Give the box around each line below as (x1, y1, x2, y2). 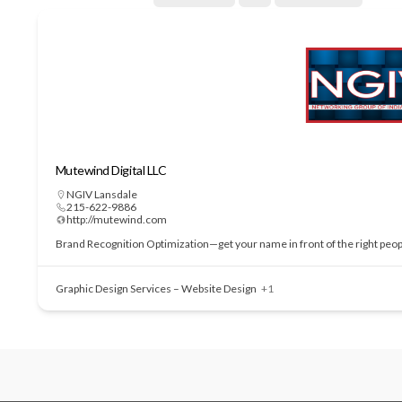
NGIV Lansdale (66, 188, 137, 201)
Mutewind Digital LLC (55, 162, 167, 178)
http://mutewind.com (66, 213, 167, 226)
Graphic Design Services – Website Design (55, 282, 257, 295)
